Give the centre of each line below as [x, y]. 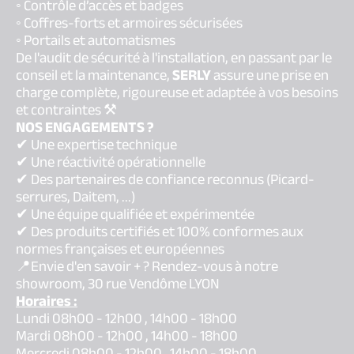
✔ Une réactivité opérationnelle [111, 162]
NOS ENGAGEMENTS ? [85, 128]
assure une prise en [270, 75]
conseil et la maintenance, [94, 75]
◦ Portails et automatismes [96, 41]
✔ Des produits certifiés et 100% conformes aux [160, 232]
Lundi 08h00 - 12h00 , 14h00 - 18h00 [126, 319]
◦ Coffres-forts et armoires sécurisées [129, 23]
